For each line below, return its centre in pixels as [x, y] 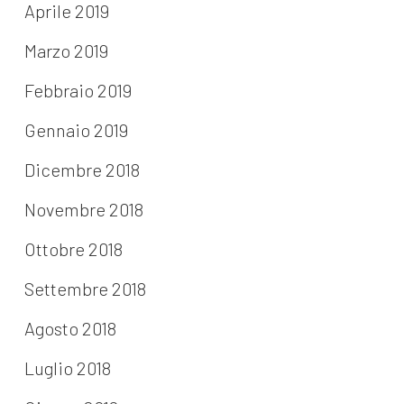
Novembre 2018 [83, 210]
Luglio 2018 [67, 368]
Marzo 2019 [66, 51]
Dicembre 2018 [82, 170]
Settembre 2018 [85, 289]
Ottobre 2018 [73, 249]
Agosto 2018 [70, 329]
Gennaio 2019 [76, 130]
